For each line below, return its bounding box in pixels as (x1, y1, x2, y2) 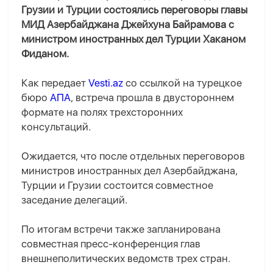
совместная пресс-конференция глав (21, 238, 200, 250)
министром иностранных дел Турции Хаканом (21, 33, 246, 46)
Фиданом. (21, 48, 69, 60)
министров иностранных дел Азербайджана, (21, 165, 238, 177)
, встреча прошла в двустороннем (71, 91, 234, 104)
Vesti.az (88, 77, 123, 90)
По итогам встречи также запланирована (21, 223, 221, 236)
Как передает (21, 77, 88, 90)
